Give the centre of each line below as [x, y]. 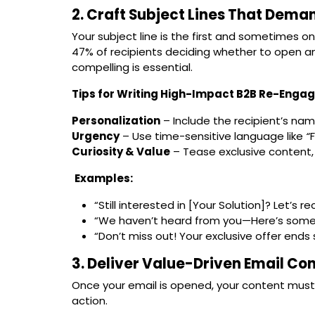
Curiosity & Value [121, 151]
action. [90, 300]
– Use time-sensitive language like [213, 136]
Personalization [116, 120]
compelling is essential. [132, 67]
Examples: [104, 178]
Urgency [96, 136]
